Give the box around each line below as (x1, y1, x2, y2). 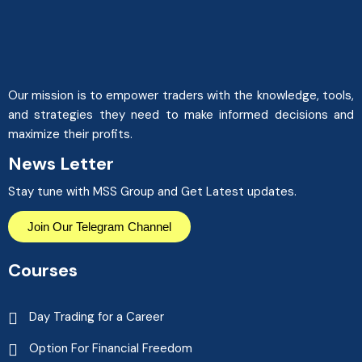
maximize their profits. (8, 125, 136, 142)
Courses (8, 258, 78, 282)
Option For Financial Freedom (29, 339, 192, 356)
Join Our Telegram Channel (27, 219, 171, 234)
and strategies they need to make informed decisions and (8, 106, 354, 123)
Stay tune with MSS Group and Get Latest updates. (8, 183, 297, 200)
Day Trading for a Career (29, 308, 164, 325)
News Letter (8, 151, 114, 175)
